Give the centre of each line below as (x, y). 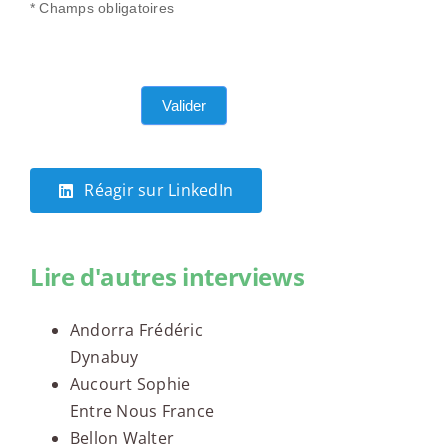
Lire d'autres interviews (167, 277)
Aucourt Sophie (130, 384)
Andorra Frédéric (136, 330)
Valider (184, 106)
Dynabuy (104, 357)
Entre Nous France (142, 411)
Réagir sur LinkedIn (158, 190)
